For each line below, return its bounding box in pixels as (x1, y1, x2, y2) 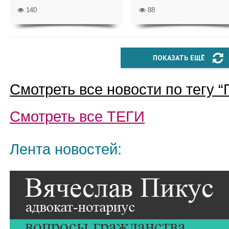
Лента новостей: (10, 141, 122, 157)
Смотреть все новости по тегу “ (10, 81, 223, 98)
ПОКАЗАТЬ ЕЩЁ (153, 53, 205, 62)
